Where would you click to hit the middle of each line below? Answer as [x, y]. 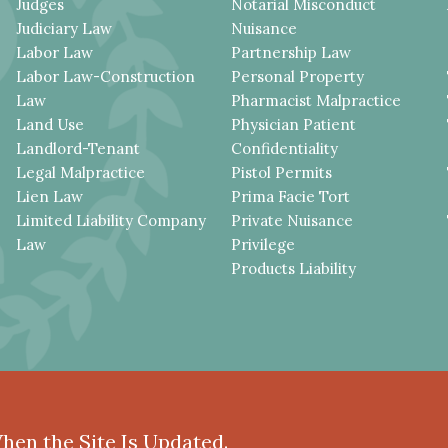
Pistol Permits [282, 172]
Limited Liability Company [111, 220]
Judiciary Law [64, 28]
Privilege [263, 244]
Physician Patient [294, 124]
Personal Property [298, 76]
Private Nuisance [292, 220]
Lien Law [50, 196]
